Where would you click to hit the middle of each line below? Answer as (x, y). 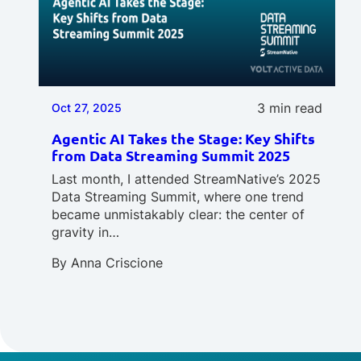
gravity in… (85, 232)
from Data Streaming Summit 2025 (171, 155)
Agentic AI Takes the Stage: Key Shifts (183, 138)
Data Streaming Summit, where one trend (178, 197)
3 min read (290, 108)
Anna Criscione (117, 263)
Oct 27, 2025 (87, 108)
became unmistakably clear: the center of (178, 214)
